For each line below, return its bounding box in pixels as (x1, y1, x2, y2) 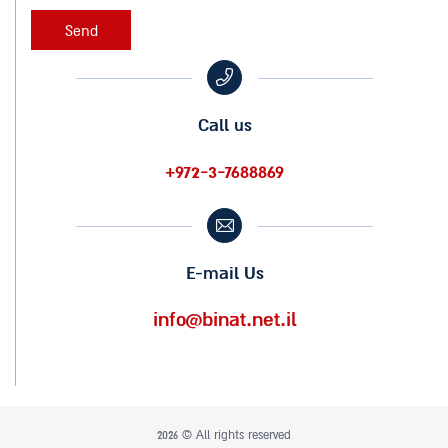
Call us (197, 113, 252, 137)
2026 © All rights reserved (157, 427, 291, 443)
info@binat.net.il (153, 307, 296, 332)
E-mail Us (185, 261, 264, 285)
